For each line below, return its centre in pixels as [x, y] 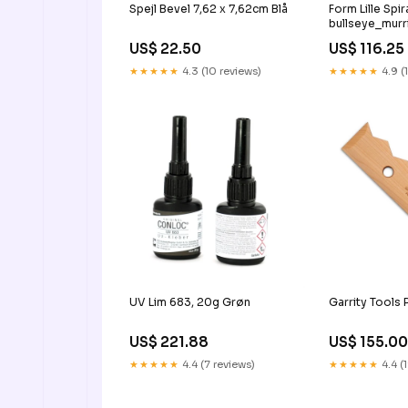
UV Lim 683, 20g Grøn [190, 301]
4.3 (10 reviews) [220, 71]
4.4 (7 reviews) [217, 364]
